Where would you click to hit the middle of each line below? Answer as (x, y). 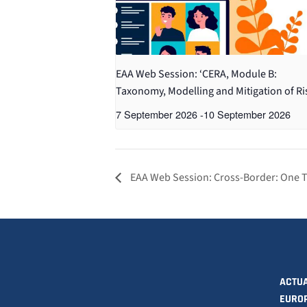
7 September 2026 (157, 114)
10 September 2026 (247, 114)
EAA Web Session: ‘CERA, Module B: (196, 74)
